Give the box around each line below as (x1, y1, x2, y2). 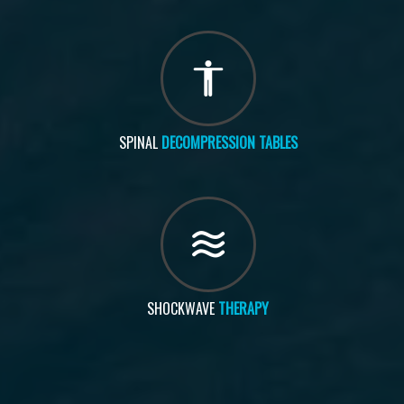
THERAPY (218, 298, 270, 320)
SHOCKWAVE (147, 298, 219, 320)
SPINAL (118, 132, 161, 154)
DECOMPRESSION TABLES (161, 132, 298, 154)
